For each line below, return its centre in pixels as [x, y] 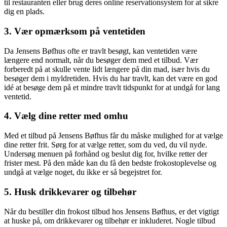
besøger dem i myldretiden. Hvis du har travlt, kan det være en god [111, 78]
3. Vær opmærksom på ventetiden [75, 31]
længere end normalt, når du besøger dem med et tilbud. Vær [101, 60]
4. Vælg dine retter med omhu [66, 116]
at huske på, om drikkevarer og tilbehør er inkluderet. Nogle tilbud [110, 220]
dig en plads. [24, 12]
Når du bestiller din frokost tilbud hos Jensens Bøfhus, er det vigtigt [111, 211]
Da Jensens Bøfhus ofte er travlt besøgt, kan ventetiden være [101, 51]
